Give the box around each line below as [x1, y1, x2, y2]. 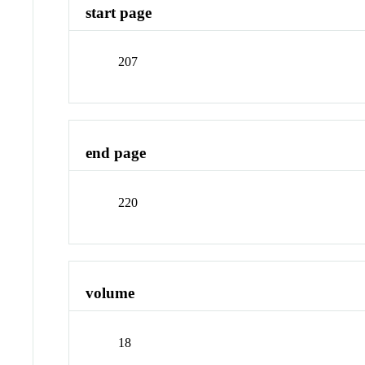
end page [86, 144, 147, 162]
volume [86, 284, 135, 302]
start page [86, 3, 152, 21]
